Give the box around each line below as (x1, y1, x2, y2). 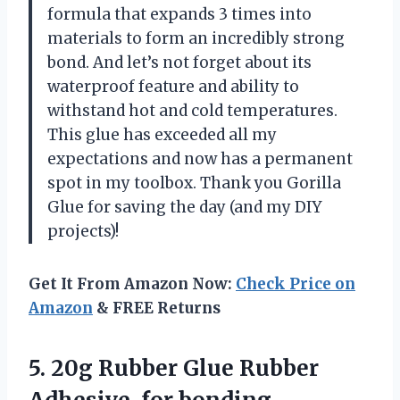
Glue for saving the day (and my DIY (47, 196, 321, 217)
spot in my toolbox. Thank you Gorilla (47, 172, 341, 193)
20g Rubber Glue (51, 354, 234, 382)
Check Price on (236, 273, 355, 294)
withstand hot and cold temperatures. (47, 100, 337, 121)
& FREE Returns (93, 297, 221, 318)
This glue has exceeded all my (47, 124, 277, 145)
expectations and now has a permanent (47, 148, 353, 169)
